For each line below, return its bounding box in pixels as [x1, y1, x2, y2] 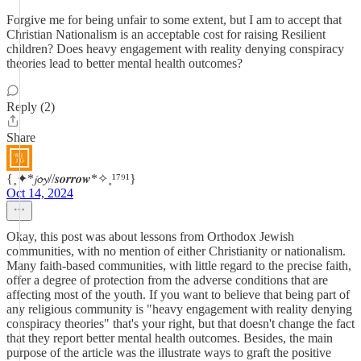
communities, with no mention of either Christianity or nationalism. [6, 244, 346, 258]
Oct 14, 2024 [6, 186, 73, 200]
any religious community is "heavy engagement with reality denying [6, 302, 352, 316]
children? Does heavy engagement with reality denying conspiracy [6, 42, 344, 56]
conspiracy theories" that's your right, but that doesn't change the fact [6, 317, 355, 330]
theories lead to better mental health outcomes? [6, 56, 243, 70]
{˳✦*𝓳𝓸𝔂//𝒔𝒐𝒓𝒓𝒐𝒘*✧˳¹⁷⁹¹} [6, 172, 136, 185]
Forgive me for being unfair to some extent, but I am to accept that [6, 13, 342, 27]
